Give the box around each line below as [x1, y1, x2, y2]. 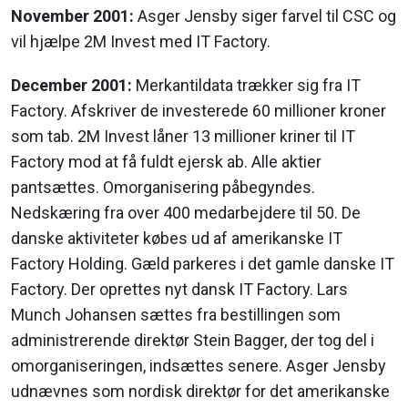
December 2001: [11, 76, 132, 96]
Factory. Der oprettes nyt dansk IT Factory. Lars [11, 280, 348, 300]
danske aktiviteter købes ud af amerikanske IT [11, 229, 342, 249]
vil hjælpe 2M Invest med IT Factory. [11, 32, 270, 52]
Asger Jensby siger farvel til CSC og [134, 6, 396, 26]
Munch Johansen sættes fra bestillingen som [11, 305, 341, 325]
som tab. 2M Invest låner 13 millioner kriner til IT [11, 127, 355, 147]
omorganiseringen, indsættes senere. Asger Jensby [11, 356, 386, 376]
